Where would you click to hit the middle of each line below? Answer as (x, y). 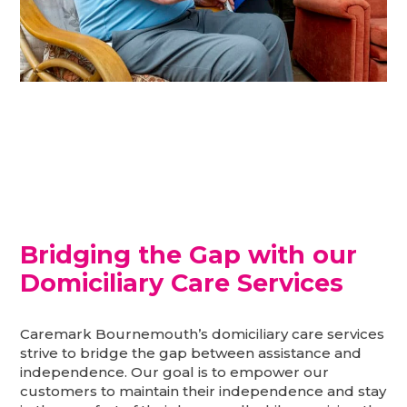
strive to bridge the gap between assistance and (191, 353)
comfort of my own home (288, 114)
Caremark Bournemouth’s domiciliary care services (203, 334)
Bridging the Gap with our (189, 255)
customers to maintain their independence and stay (203, 392)
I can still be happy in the (284, 101)
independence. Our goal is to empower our (175, 372)
